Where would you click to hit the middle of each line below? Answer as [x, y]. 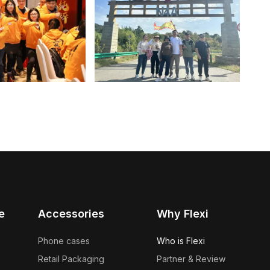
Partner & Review [191, 259]
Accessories [71, 214]
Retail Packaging [71, 259]
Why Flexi [183, 214]
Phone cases [64, 241]
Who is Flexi [181, 241]
